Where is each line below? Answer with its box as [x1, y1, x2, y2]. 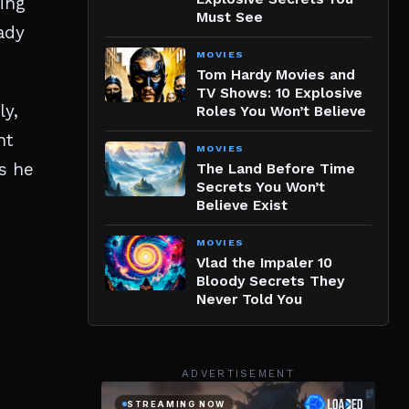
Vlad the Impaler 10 [196, 255, 332, 272]
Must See [196, 9, 263, 26]
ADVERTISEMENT [182, 367, 295, 381]
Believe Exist [196, 197, 288, 215]
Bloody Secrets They [196, 273, 344, 290]
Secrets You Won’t [196, 179, 325, 196]
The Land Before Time [196, 161, 355, 178]
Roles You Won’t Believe [196, 103, 366, 121]
